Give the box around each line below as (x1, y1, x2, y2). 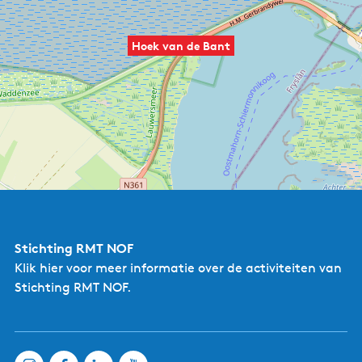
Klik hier (15, 260, 63, 276)
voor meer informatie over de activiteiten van (63, 260, 342, 276)
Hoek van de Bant (132, 39, 230, 53)
